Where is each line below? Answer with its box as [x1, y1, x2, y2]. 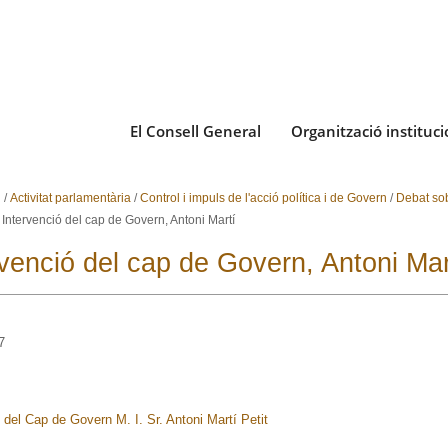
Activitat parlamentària [9, 191, 131, 205]
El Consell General [130, 121, 261, 141]
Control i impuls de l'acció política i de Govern [139, 191, 387, 205]
